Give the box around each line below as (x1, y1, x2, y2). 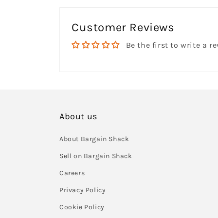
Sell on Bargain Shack (59, 152, 132, 160)
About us (59, 111, 97, 122)
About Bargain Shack (59, 135, 129, 143)
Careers (59, 169, 85, 177)
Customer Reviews (72, 20, 175, 34)
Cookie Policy (59, 203, 105, 211)
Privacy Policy (59, 186, 106, 194)
